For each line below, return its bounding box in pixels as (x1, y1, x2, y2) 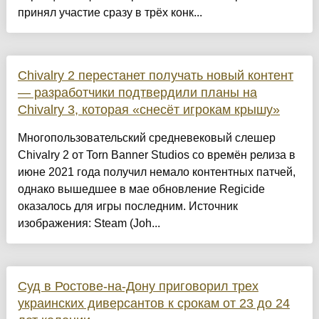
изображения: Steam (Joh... (17, 217, 160, 230)
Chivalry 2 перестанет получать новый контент (17, 68, 293, 83)
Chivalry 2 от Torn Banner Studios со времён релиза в (17, 149, 296, 162)
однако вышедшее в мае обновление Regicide (17, 183, 265, 196)
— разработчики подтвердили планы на (17, 85, 257, 100)
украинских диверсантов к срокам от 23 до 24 (17, 296, 290, 311)
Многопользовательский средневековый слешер (17, 132, 276, 145)
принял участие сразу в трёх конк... (17, 6, 202, 19)
